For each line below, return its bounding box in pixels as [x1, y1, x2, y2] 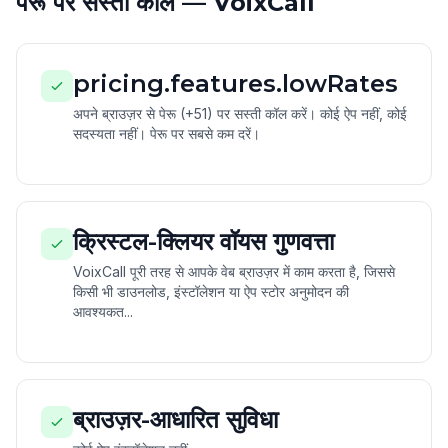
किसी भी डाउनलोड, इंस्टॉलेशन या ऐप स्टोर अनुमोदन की [73, 283, 349, 300]
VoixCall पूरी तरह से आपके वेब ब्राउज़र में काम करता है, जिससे [73, 263, 395, 280]
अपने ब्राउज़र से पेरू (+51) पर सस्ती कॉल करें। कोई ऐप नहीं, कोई [73, 105, 407, 122]
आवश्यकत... [73, 303, 133, 320]
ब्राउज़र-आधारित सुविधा [73, 405, 278, 434]
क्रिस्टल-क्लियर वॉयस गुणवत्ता [73, 227, 334, 256]
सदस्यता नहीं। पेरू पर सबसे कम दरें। [73, 125, 260, 142]
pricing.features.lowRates [73, 69, 398, 98]
